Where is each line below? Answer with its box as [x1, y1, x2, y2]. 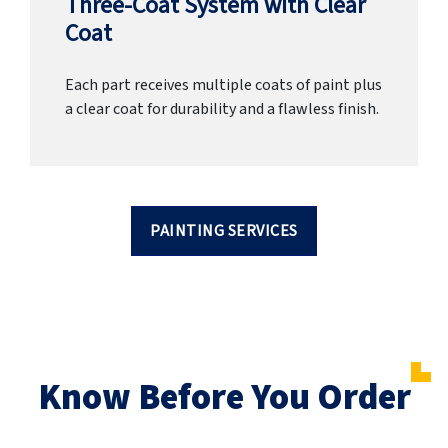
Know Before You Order [37, 372, 411, 424]
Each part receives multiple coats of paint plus [65, 74, 382, 97]
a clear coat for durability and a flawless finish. [65, 98, 379, 121]
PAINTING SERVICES [150, 220, 298, 243]
